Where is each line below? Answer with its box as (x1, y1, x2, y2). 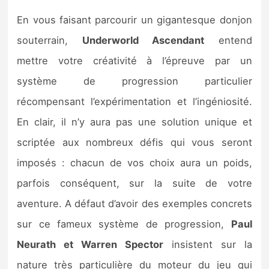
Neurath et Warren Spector (17, 238, 163, 250)
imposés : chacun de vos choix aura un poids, (17, 156, 252, 169)
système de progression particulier (17, 74, 252, 87)
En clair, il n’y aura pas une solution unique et (17, 115, 252, 128)
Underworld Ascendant (82, 34, 205, 46)
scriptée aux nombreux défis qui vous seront (17, 136, 252, 148)
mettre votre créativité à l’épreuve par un (17, 54, 252, 67)
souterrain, (17, 34, 82, 46)
